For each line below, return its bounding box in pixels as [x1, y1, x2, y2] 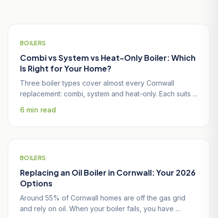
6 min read [20, 105, 56, 114]
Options [20, 178, 53, 188]
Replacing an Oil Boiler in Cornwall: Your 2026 [20, 167, 196, 178]
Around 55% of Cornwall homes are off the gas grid [20, 193, 185, 202]
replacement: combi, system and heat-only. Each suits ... [20, 89, 197, 98]
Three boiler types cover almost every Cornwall [20, 78, 174, 87]
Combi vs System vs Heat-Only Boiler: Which [20, 52, 196, 63]
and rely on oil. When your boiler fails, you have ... [20, 204, 180, 213]
